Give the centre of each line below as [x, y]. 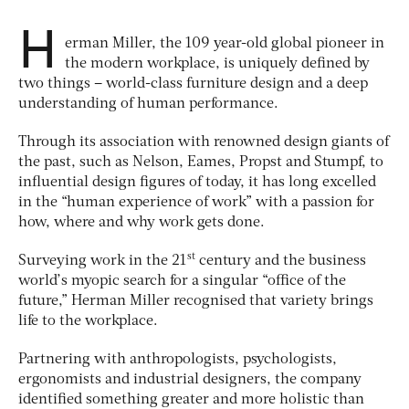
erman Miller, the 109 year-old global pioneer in [225, 43]
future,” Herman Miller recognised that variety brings [196, 301]
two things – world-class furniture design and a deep [193, 84]
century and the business [281, 261]
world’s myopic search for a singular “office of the [182, 281]
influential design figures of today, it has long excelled [197, 182]
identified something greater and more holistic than [191, 399]
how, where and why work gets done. [142, 222]
